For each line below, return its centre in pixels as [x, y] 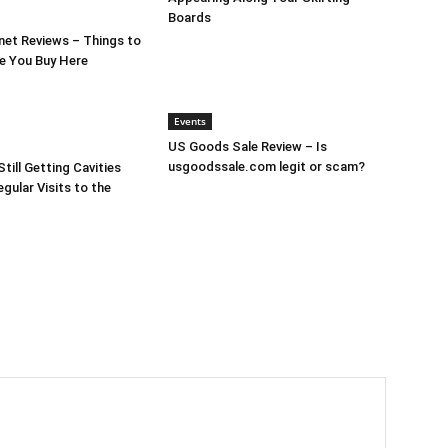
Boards [189, 17]
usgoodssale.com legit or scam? [266, 166]
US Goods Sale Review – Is [247, 146]
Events [190, 121]
